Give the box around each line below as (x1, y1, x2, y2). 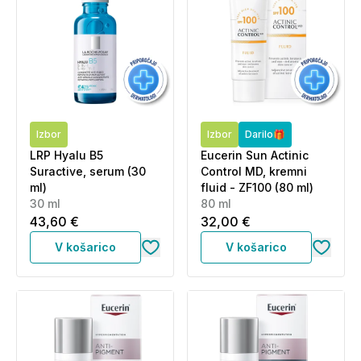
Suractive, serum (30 (30, 164, 146, 178)
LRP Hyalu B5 (30, 148, 103, 162)
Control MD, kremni (201, 164, 307, 178)
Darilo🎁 (245, 128, 285, 140)
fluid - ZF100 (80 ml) (201, 180, 313, 194)
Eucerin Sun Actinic (201, 148, 309, 162)
